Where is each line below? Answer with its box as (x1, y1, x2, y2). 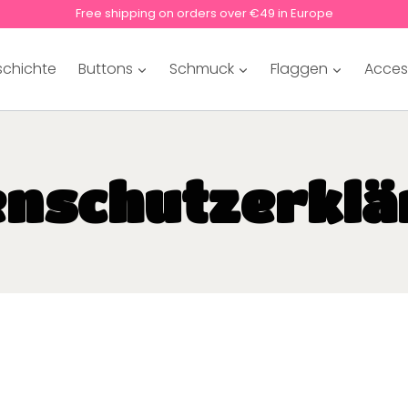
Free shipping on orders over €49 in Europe (75, 5, 333, 23)
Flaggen (270, 57, 328, 79)
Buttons (77, 57, 133, 79)
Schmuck (168, 57, 234, 79)
